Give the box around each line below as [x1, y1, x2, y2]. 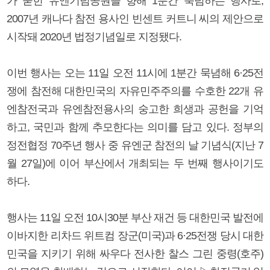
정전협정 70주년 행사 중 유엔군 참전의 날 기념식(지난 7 [7, 139, 263, 151]
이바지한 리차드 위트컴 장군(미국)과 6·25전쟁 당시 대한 [7, 229, 263, 242]
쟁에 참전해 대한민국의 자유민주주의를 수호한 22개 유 [7, 84, 263, 97]
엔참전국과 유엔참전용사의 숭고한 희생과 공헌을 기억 [7, 102, 263, 115]
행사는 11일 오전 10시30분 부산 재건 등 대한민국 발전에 [7, 211, 263, 224]
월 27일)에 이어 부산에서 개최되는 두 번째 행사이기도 [7, 157, 263, 169]
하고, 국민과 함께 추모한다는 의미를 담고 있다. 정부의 [7, 121, 263, 133]
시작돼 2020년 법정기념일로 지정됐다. [7, 30, 181, 43]
